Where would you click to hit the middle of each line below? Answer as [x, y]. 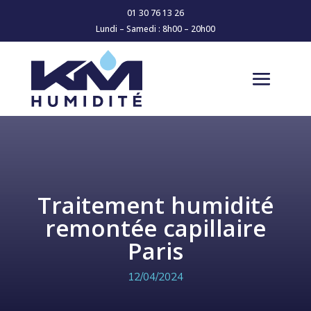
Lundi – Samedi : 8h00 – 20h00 [155, 29]
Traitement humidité [155, 205]
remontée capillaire [155, 228]
